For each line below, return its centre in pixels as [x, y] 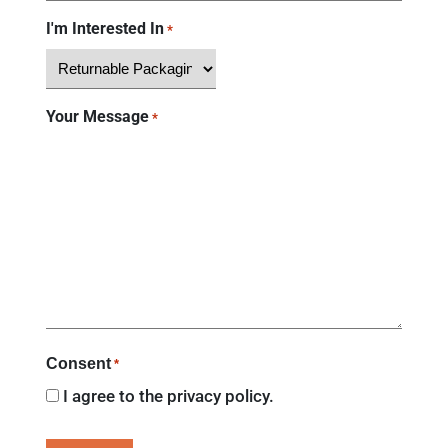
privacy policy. [220, 396]
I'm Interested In [104, 29]
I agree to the [114, 396]
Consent [78, 364]
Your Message [97, 117]
